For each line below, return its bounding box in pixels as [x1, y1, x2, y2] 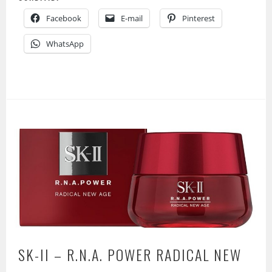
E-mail [121, 13, 143, 24]
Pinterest [182, 13, 216, 24]
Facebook [46, 13, 82, 24]
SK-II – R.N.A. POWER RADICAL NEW [18, 243, 242, 265]
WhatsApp [46, 38, 84, 50]
